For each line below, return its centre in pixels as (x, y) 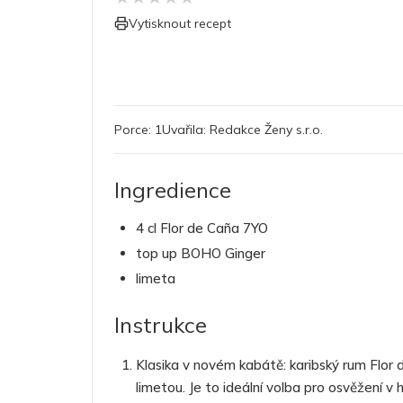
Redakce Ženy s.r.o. (266, 130)
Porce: (134, 130)
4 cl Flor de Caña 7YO (202, 228)
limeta (156, 279)
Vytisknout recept (180, 24)
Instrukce (161, 325)
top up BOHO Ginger (201, 254)
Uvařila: (186, 130)
